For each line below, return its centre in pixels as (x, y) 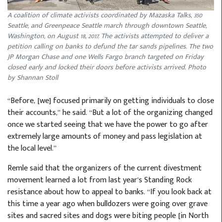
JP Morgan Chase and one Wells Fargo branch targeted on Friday (106, 57)
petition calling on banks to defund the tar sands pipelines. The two (110, 47)
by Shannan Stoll (33, 78)
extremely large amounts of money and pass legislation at (105, 137)
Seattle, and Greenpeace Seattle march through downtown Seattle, (107, 26)
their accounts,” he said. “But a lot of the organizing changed (110, 113)
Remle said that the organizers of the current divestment (105, 168)
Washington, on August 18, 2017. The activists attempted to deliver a (108, 36)
